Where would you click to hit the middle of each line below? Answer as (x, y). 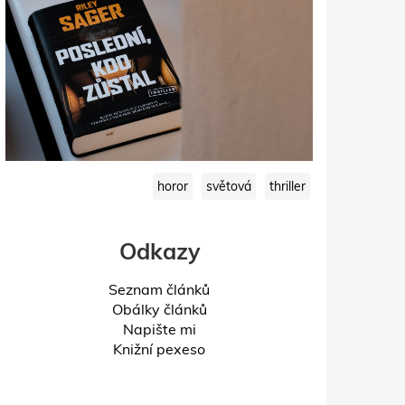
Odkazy (159, 251)
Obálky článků (159, 310)
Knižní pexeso (159, 349)
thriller (287, 187)
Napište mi (159, 330)
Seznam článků (159, 290)
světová (229, 187)
